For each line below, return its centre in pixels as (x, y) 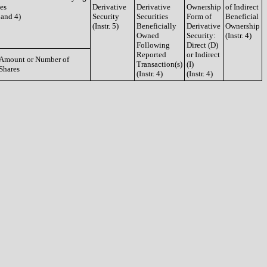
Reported (151, 55)
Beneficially (156, 26)
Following (153, 45)
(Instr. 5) (105, 26)
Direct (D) (202, 45)
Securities (152, 16)
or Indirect (203, 55)
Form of (199, 16)
